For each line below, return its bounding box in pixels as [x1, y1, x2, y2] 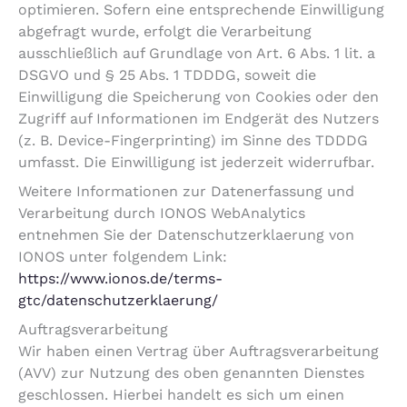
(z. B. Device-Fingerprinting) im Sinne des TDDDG [18, 132, 368, 150]
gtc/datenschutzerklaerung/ [18, 292, 218, 310]
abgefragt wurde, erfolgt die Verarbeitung [18, 23, 312, 41]
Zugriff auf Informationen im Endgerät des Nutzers [18, 110, 379, 128]
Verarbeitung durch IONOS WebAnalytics [18, 204, 305, 223]
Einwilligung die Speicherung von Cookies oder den [18, 88, 379, 106]
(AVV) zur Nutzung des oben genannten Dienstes [18, 364, 364, 382]
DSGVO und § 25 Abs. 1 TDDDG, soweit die [18, 66, 316, 84]
